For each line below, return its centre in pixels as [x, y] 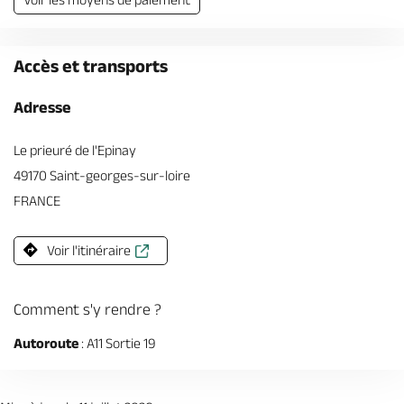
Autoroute [46, 343]
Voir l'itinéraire [89, 250]
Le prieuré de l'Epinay [75, 150]
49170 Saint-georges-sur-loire [102, 175]
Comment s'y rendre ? [87, 309]
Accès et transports [91, 66]
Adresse [42, 107]
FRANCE [37, 201]
